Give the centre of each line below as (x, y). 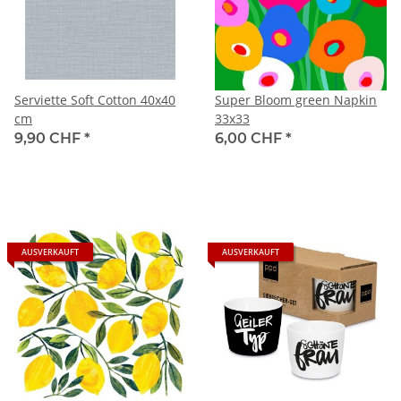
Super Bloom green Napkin (296, 99)
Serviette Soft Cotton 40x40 (95, 99)
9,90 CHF (49, 138)
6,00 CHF (250, 138)
